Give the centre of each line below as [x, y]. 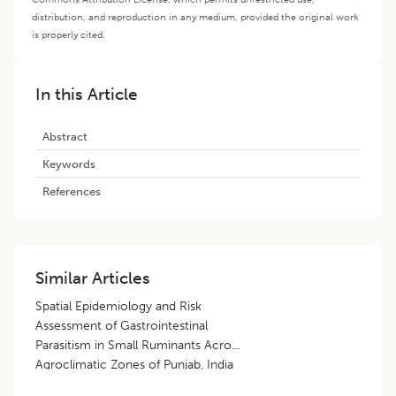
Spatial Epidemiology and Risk [118, 306]
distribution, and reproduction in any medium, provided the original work [195, 16]
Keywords [69, 163]
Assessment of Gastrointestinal [122, 325]
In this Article [87, 94]
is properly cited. [69, 34]
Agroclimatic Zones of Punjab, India [134, 364]
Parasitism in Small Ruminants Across [139, 345]
